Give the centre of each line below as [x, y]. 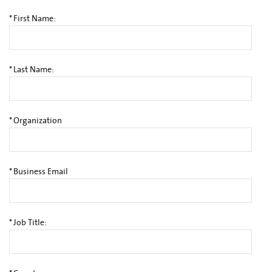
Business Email [41, 172]
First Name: [35, 19]
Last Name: [34, 70]
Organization [38, 121]
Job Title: [30, 223]
